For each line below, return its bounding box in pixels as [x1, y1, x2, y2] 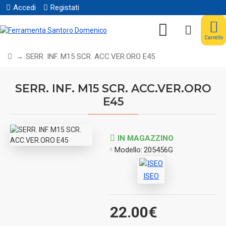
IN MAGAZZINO [118, 133, 174, 143]
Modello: [115, 145, 143, 154]
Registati [50, 3, 79, 12]
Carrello [204, 35, 223, 40]
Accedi [13, 3, 36, 12]
